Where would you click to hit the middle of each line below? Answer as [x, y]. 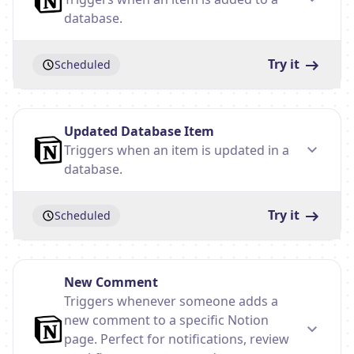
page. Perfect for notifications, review [177, 339]
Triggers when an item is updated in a [177, 150]
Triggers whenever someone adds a [171, 301]
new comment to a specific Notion [166, 320]
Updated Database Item [139, 131]
